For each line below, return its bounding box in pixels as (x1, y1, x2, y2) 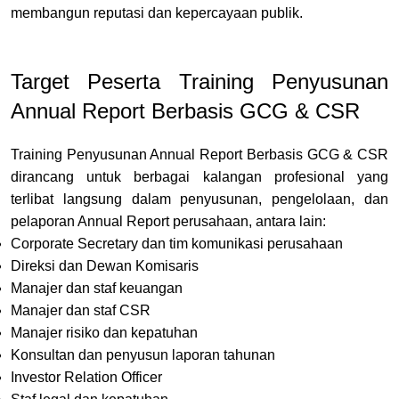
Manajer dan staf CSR (11, 302, 151, 318)
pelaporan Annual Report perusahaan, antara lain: (11, 213, 326, 229)
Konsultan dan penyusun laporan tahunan (11, 346, 275, 362)
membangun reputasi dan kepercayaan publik (11, 4, 299, 20)
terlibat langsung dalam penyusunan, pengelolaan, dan (11, 191, 388, 207)
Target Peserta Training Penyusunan (11, 69, 388, 94)
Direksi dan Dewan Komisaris (11, 257, 199, 273)
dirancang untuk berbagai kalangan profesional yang (11, 168, 388, 184)
